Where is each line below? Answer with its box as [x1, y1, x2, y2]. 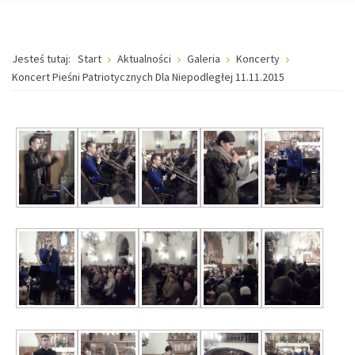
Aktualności [117, 52, 174, 66]
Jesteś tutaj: [12, 52, 75, 66]
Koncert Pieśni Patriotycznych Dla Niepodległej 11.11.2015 [12, 70, 284, 84]
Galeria [187, 52, 220, 66]
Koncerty [236, 52, 280, 66]
